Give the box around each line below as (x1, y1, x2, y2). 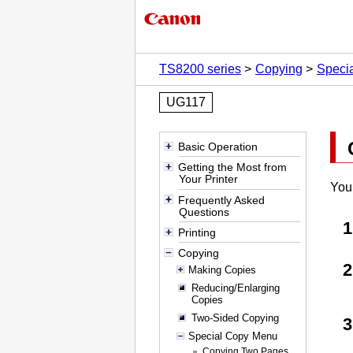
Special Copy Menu (188, 330, 277, 343)
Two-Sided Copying (191, 311, 279, 324)
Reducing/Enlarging (191, 282, 280, 295)
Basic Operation (177, 139, 258, 153)
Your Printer (179, 173, 239, 186)
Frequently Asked (177, 193, 265, 206)
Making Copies (188, 263, 256, 276)
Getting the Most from (177, 161, 287, 174)
